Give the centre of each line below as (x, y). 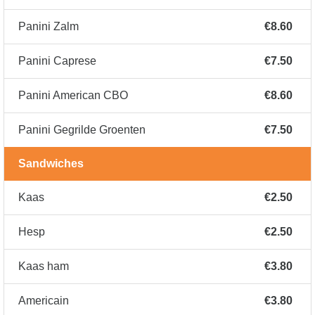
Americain (44, 301)
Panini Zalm (49, 27)
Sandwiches (51, 164)
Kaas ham (44, 266)
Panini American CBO (73, 96)
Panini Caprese (57, 61)
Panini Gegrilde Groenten (82, 130)
